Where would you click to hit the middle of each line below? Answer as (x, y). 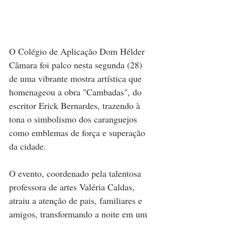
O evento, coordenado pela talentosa (76, 173)
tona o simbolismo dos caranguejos (74, 119)
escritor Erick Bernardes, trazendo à (76, 105)
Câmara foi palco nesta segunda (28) (77, 65)
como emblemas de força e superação (78, 133)
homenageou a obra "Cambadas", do (77, 92)
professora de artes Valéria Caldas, (73, 187)
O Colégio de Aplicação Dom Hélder (78, 51)
